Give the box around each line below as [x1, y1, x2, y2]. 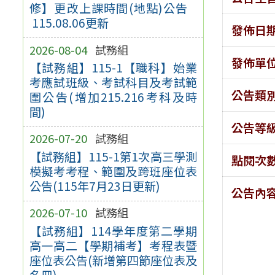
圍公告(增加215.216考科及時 [29, 88, 198, 106]
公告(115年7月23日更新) [29, 177, 160, 195]
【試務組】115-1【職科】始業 [29, 59, 198, 77]
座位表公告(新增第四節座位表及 [29, 251, 198, 269]
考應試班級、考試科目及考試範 [29, 74, 198, 91]
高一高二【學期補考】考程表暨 [29, 236, 198, 254]
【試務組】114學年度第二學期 [29, 222, 198, 239]
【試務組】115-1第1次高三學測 [29, 148, 198, 166]
